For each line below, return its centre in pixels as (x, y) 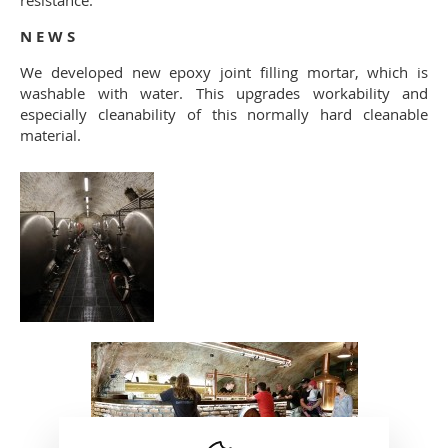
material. (54, 135)
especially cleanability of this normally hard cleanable (224, 114)
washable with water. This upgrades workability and (224, 93)
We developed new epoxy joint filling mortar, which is (224, 72)
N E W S (47, 36)
